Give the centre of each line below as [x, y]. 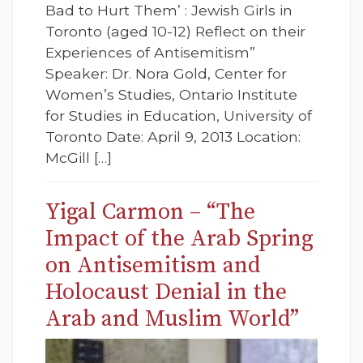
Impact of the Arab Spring [179, 239]
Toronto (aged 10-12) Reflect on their [175, 32]
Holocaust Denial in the [166, 293]
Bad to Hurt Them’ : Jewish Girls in [169, 11]
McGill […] [79, 158]
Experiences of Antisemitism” [150, 53]
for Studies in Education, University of [179, 116]
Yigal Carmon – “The [150, 212]
